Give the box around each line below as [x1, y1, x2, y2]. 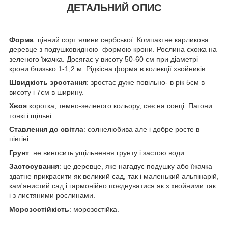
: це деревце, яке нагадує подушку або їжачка [59, 162, 212, 170]
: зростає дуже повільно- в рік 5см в [87, 78, 205, 87]
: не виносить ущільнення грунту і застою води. [29, 148, 186, 157]
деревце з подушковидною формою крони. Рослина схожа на [9, 45, 217, 53]
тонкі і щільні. [9, 111, 53, 120]
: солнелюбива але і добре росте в [83, 125, 199, 133]
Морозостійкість [9, 205, 69, 213]
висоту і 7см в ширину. [9, 88, 84, 96]
